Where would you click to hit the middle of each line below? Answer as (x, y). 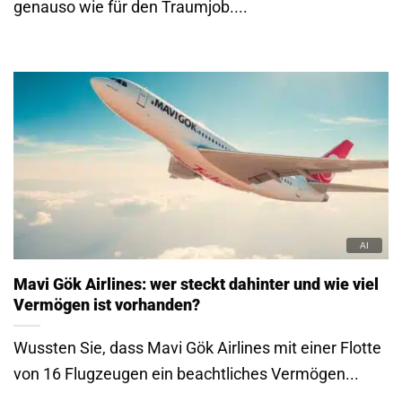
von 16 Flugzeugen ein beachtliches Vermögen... (186, 374)
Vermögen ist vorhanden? (107, 305)
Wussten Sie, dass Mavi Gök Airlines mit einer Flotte (197, 348)
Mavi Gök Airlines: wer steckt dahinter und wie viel (196, 284)
